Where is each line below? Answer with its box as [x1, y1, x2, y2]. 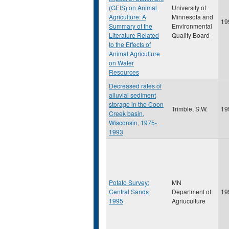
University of [172, 3, 206, 12]
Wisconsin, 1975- [109, 118, 157, 127]
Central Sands [109, 187, 149, 196]
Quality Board [172, 31, 210, 39]
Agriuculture [172, 196, 205, 205]
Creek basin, [109, 109, 144, 118]
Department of [172, 187, 211, 196]
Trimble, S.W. [172, 104, 208, 113]
